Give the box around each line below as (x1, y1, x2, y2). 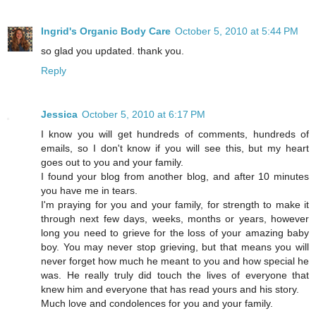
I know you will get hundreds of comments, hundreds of (41, 128, 309, 140)
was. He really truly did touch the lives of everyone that (41, 269, 309, 281)
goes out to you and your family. (41, 157, 183, 169)
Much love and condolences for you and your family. (41, 298, 273, 310)
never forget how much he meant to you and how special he (41, 255, 309, 267)
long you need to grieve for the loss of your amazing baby (41, 227, 309, 239)
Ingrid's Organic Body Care (41, 25, 171, 37)
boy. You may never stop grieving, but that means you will (41, 241, 309, 253)
